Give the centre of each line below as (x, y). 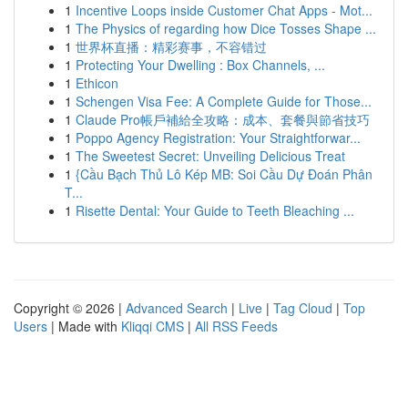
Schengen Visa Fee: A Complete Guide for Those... (224, 101)
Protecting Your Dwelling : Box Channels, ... (200, 65)
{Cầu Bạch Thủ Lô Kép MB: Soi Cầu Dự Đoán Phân (224, 174)
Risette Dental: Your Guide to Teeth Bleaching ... (215, 210)
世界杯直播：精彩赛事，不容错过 (171, 46)
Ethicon (97, 83)
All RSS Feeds (236, 326)
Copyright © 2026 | (70, 308)
